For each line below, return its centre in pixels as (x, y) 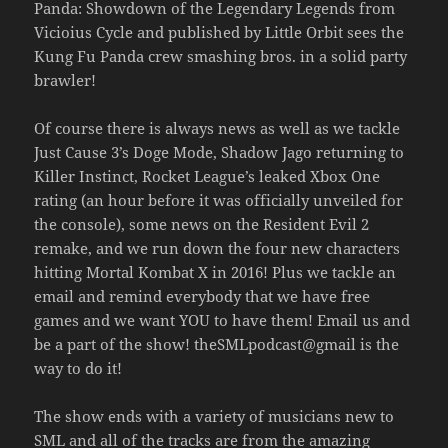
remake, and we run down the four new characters (217, 247)
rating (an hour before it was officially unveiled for (219, 199)
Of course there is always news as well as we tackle (217, 127)
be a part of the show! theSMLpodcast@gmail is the (217, 343)
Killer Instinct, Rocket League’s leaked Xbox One (207, 175)
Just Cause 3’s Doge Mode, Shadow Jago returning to (219, 151)
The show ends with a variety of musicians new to (214, 415)
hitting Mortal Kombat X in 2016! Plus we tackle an (215, 271)
